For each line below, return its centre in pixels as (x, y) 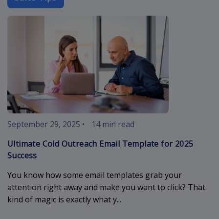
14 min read (113, 124)
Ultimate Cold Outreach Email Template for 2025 (100, 143)
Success (22, 155)
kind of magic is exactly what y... (64, 199)
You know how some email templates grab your (95, 175)
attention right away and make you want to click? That (106, 187)
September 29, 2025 (44, 124)
